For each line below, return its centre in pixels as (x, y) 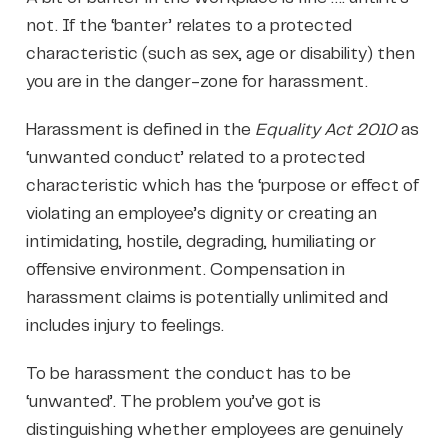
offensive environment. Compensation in (185, 269)
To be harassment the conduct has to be (188, 373)
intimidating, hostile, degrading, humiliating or (200, 241)
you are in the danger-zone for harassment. (196, 81)
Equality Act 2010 (325, 129)
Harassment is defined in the (140, 129)
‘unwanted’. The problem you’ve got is (173, 401)
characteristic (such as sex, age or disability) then (220, 53)
